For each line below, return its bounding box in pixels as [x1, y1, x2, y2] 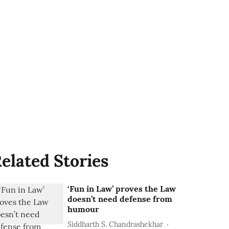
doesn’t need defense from [67, 194, 173, 204]
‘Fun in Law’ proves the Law [67, 184, 176, 194]
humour [67, 204, 100, 214]
